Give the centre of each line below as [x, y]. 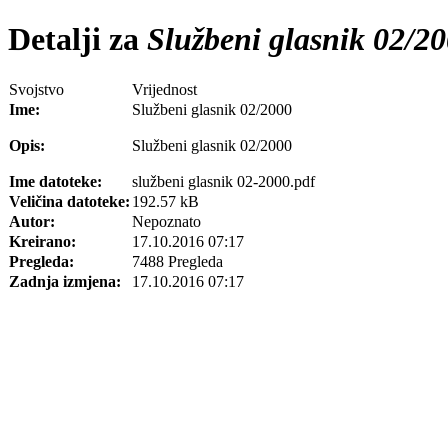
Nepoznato [166, 221]
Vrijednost [164, 89]
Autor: [32, 221]
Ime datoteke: [55, 181]
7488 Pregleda [177, 261]
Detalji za [73, 39]
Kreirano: [42, 241]
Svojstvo [36, 89]
